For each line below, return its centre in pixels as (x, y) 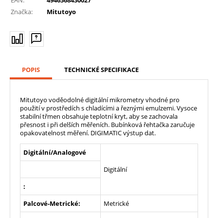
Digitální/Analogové (55, 152)
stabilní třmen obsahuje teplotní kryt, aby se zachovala (99, 116)
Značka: (22, 11)
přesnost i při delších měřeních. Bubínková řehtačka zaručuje (107, 124)
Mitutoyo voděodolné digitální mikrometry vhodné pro (100, 100)
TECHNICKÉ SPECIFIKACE (101, 69)
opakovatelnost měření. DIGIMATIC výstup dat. (88, 133)
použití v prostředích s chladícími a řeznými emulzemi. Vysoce (109, 108)
